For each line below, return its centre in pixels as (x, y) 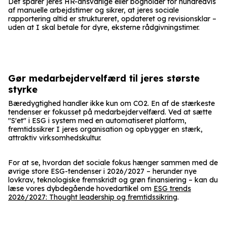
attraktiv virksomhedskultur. (55, 138)
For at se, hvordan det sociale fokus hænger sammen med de (113, 162)
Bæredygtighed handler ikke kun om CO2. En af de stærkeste (111, 103)
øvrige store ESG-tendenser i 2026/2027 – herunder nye (102, 171)
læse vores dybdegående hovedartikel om (81, 188)
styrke (23, 89)
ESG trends (172, 188)
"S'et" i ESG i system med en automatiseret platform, (97, 120)
